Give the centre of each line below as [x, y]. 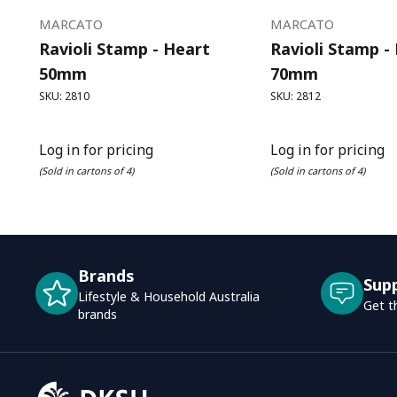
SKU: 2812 [295, 97]
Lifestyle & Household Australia [168, 297]
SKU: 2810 [64, 97]
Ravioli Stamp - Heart [125, 49]
